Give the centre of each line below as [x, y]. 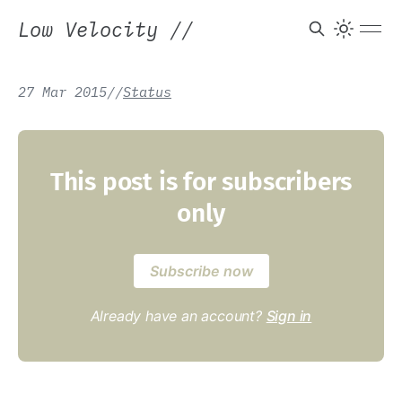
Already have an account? [178, 316]
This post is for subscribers [201, 182]
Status [147, 92]
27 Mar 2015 [62, 92]
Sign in [289, 316]
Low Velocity [94, 29]
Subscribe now [201, 271]
